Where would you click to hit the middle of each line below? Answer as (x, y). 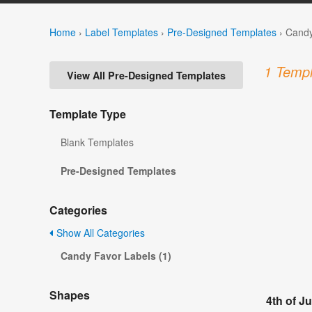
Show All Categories (99, 233)
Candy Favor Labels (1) (116, 256)
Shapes (70, 295)
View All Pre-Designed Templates (146, 76)
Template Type (88, 114)
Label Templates (122, 32)
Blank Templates (97, 142)
